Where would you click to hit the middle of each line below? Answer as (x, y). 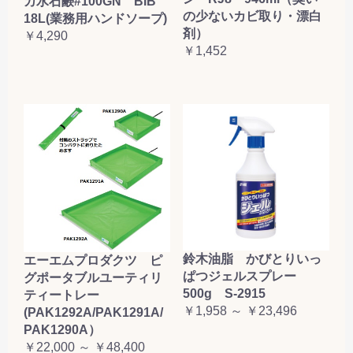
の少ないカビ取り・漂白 (252, 17)
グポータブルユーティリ (93, 278)
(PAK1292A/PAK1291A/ (93, 313)
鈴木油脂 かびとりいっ (252, 259)
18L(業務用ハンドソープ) (95, 18)
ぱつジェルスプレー (246, 277)
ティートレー (68, 295)
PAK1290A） (62, 330)
